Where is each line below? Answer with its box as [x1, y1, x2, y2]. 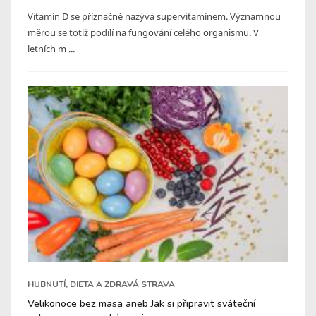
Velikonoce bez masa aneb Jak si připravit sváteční [28, 296, 255, 310]
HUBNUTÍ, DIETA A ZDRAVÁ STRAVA [28, 278, 175, 290]
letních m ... [28, 42, 75, 55]
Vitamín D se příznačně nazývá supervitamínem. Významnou [28, 9, 281, 23]
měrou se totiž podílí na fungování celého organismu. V [28, 25, 259, 39]
